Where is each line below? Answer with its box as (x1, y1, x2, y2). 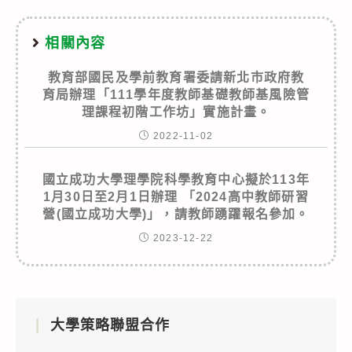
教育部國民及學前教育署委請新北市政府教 (47, 70, 305, 84)
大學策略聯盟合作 (50, 317, 170, 333)
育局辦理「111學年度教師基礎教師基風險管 (42, 87, 310, 101)
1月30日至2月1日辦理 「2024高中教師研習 (43, 189, 309, 203)
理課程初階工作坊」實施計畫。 (81, 104, 271, 119)
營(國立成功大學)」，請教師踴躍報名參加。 (42, 207, 310, 221)
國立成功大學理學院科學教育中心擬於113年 (42, 172, 310, 186)
